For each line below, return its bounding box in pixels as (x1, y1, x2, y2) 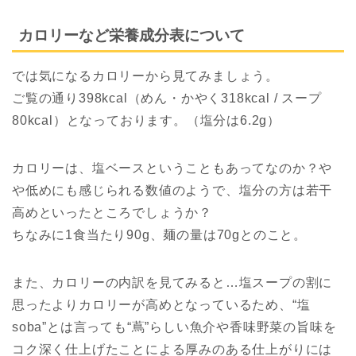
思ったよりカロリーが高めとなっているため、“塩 (12, 297, 311, 311)
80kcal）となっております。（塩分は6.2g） (12, 113, 281, 127)
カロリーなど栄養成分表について (18, 26, 245, 44)
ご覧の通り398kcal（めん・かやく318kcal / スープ (12, 91, 322, 105)
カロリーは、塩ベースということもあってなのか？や (12, 161, 333, 175)
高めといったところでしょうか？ (12, 205, 212, 219)
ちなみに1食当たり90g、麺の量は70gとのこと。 (12, 227, 307, 242)
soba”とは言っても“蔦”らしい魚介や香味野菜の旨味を (12, 319, 337, 334)
